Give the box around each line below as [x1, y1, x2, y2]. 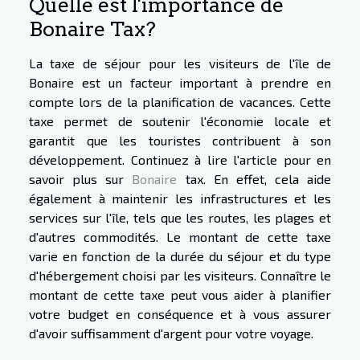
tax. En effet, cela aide [177, 170, 331, 186]
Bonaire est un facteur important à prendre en [29, 74, 331, 90]
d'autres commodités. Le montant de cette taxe [29, 228, 331, 244]
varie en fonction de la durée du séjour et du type [29, 247, 331, 264]
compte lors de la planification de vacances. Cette [29, 93, 331, 109]
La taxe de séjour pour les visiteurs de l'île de [29, 55, 331, 71]
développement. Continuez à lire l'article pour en [29, 151, 331, 167]
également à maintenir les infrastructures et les [29, 190, 331, 206]
